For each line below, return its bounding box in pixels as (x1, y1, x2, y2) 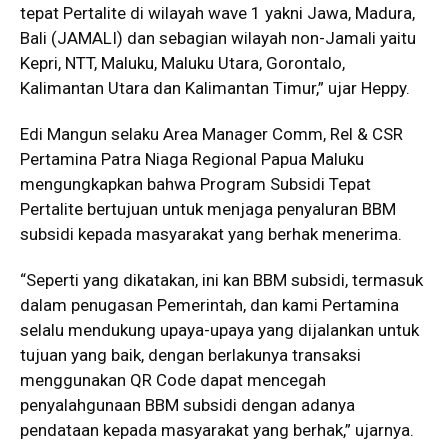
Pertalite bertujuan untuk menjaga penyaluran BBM (20, 198, 396, 219)
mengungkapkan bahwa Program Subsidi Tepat (20, 173, 371, 194)
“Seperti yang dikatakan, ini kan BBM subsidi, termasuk (20, 269, 423, 290)
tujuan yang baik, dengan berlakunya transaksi (20, 344, 361, 365)
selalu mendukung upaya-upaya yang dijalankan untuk (20, 319, 419, 340)
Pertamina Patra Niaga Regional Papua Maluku (20, 148, 364, 169)
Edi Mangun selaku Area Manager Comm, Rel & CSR (20, 123, 403, 144)
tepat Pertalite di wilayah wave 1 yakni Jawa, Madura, (20, 2, 415, 23)
